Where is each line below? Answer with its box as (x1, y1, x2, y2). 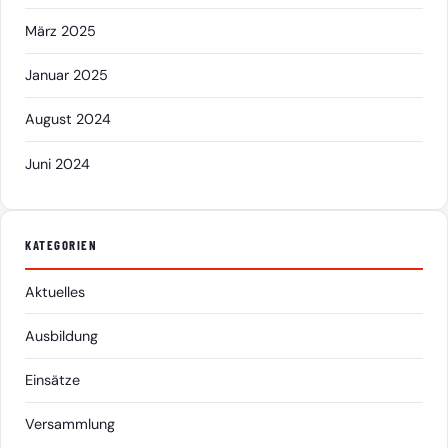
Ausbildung (25, 327, 98, 345)
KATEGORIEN (25, 237, 98, 254)
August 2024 (25, 110, 111, 129)
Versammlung (25, 415, 115, 434)
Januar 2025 (25, 66, 108, 85)
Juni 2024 (25, 154, 90, 173)
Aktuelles (25, 282, 85, 301)
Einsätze (25, 371, 80, 390)
